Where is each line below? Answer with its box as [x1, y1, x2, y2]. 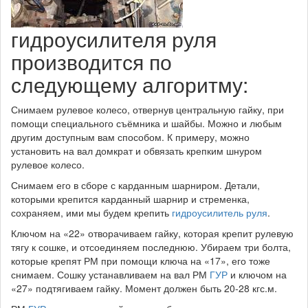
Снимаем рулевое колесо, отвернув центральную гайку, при [11, 102, 284, 116]
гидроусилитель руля [172, 206, 267, 219]
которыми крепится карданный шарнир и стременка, [11, 192, 250, 206]
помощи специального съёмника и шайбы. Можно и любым [11, 116, 282, 130]
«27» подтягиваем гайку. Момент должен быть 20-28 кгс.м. [11, 281, 277, 295]
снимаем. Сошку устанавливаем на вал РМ [11, 267, 210, 281]
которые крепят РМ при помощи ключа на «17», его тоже [11, 254, 270, 267]
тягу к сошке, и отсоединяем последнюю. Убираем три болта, [11, 240, 291, 254]
